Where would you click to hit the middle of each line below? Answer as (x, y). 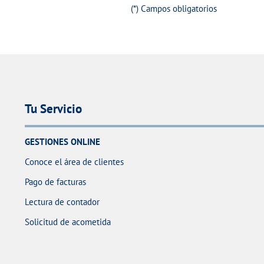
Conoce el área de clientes (74, 162)
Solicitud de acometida (68, 222)
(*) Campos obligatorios (174, 9)
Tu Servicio (53, 109)
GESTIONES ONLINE (62, 142)
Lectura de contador (62, 202)
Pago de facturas (55, 182)
